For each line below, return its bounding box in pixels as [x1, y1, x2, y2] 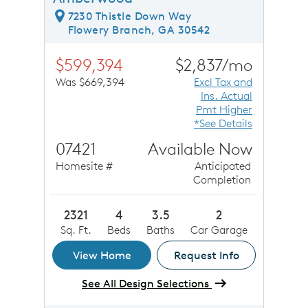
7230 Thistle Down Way [67, 8, 192, 23]
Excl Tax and [194, 74, 252, 89]
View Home [72, 248, 131, 263]
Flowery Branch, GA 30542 [67, 22, 210, 36]
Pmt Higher [196, 102, 252, 116]
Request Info [173, 248, 239, 263]
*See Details [194, 115, 252, 130]
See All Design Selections [82, 276, 212, 291]
